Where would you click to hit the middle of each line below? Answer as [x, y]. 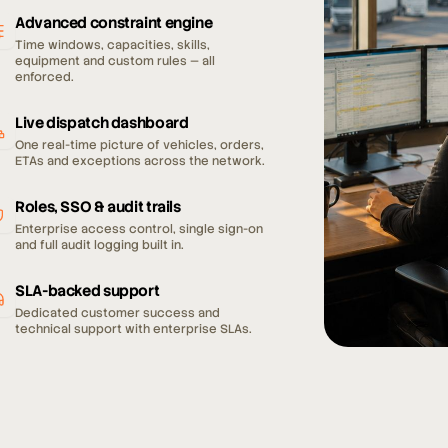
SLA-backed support [87, 291]
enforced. [45, 77]
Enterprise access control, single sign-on [139, 229]
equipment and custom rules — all [115, 61]
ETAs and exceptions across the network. [140, 161]
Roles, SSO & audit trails [98, 207]
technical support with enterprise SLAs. [134, 329]
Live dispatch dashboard [102, 123]
